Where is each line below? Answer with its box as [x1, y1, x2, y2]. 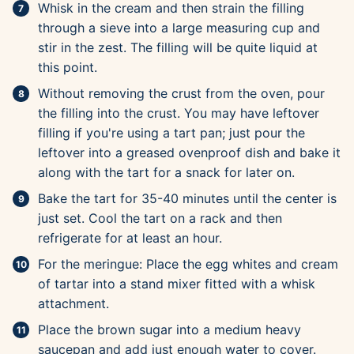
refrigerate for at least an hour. [38, 230, 222, 247]
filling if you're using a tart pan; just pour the [38, 125, 305, 141]
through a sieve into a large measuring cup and [38, 20, 320, 36]
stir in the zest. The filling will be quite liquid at [38, 40, 318, 56]
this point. [38, 59, 97, 76]
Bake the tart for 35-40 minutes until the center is [38, 190, 337, 207]
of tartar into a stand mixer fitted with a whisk [38, 276, 315, 292]
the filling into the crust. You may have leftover [38, 105, 319, 122]
